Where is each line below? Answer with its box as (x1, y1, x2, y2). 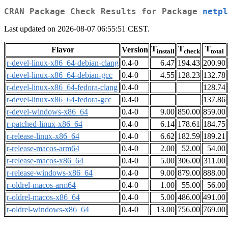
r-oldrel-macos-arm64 (7, 181, 76, 190)
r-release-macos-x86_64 (7, 156, 83, 165)
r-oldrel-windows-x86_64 (7, 205, 89, 214)
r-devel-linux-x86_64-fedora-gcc (7, 95, 111, 104)
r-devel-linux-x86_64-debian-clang (7, 59, 119, 68)
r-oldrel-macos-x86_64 (7, 193, 80, 202)
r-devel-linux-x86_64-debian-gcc (7, 71, 112, 80)
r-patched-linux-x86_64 (7, 120, 82, 129)
